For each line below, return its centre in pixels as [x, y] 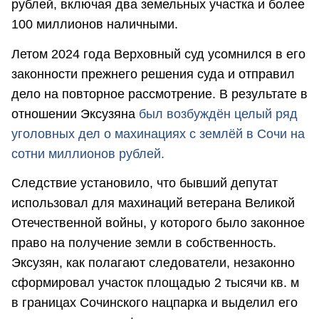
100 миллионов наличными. [95, 25]
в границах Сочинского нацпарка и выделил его [155, 302]
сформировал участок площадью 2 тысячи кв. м [155, 282]
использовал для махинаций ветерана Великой [153, 203]
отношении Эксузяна [75, 114]
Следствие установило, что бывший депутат [145, 183]
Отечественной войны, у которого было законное [158, 223]
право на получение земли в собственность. [144, 242]
